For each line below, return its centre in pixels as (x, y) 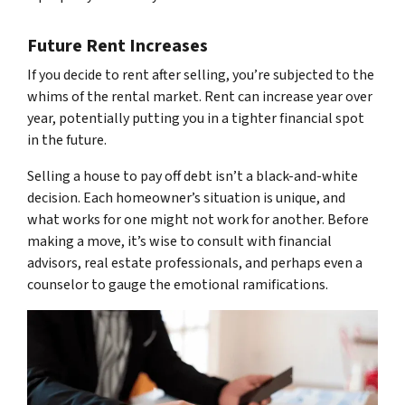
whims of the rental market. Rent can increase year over (200, 97)
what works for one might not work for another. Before (198, 220)
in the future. (67, 141)
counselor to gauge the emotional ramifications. (178, 285)
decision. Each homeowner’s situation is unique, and (186, 198)
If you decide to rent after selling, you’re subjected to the (201, 75)
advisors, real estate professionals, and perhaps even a (195, 264)
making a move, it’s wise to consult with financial (179, 242)
